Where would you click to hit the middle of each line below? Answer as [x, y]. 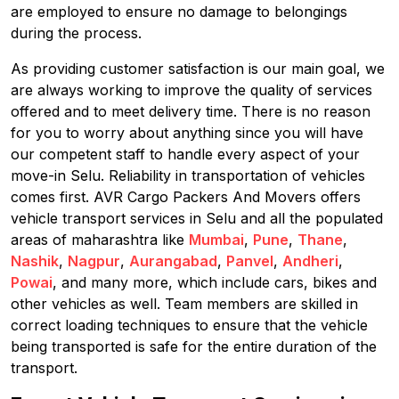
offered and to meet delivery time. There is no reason [191, 111]
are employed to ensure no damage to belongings [179, 12]
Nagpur [94, 261]
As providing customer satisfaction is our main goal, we [198, 69]
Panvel [250, 261]
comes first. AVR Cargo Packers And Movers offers [186, 197]
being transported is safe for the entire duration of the [194, 346]
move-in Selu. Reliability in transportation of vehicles [188, 175]
